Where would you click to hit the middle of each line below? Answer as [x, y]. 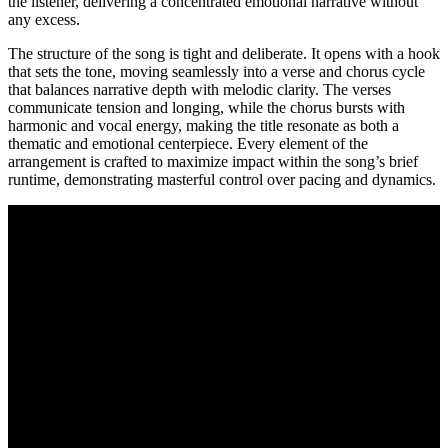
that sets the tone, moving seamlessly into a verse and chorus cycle [216, 71]
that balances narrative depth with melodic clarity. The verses [199, 89]
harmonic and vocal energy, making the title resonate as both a [203, 125]
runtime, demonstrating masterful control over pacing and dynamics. [222, 179]
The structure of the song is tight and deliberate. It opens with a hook [224, 53]
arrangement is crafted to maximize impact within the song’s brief [213, 161]
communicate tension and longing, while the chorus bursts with [206, 107]
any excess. [44, 19]
